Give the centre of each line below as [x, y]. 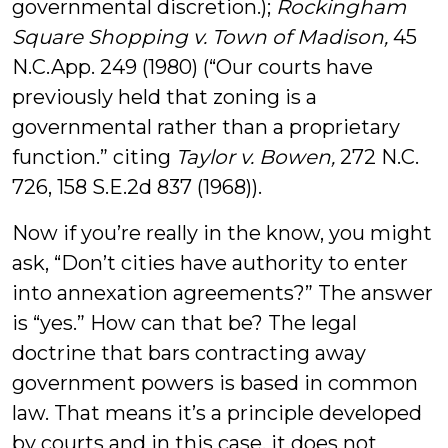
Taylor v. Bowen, [255, 157]
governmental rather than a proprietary [206, 127]
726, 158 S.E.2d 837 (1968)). [137, 187]
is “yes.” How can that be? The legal [184, 323]
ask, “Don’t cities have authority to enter [210, 263]
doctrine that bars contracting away [189, 353]
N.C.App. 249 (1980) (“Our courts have [192, 67]
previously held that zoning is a [164, 97]
